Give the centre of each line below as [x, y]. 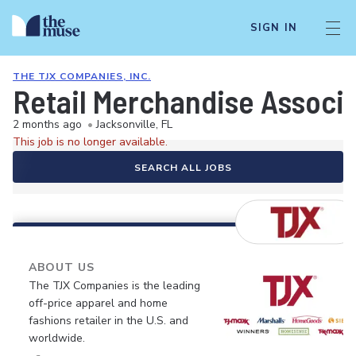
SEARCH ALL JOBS [183, 168]
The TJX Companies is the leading [114, 286]
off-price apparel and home [98, 303]
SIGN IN [273, 28]
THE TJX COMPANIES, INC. [82, 76]
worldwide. [57, 338]
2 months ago [47, 124]
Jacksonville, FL [134, 124]
